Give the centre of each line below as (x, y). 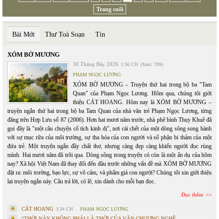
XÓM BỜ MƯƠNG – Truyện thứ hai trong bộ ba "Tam (142, 84)
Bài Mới (23, 34)
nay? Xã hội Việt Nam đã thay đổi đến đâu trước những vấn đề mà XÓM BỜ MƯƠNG (109, 164)
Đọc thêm (192, 194)
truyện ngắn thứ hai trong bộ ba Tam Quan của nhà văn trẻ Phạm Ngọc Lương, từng (109, 111)
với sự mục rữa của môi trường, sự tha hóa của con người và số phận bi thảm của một (109, 137)
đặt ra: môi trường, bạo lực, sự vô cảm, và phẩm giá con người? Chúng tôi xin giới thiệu (109, 172)
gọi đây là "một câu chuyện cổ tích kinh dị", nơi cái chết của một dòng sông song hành (109, 128)
